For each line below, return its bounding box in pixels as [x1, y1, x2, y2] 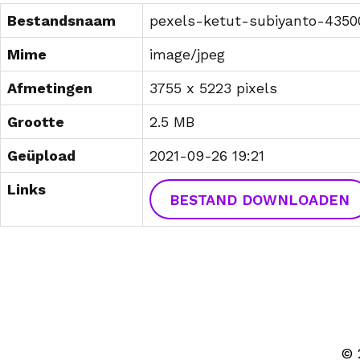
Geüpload [7, 147, 76, 164]
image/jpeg [149, 46, 225, 63]
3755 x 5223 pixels [149, 80, 277, 96]
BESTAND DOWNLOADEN [170, 190, 350, 208]
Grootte [7, 113, 64, 130]
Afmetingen [7, 80, 92, 96]
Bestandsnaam [7, 12, 116, 29]
